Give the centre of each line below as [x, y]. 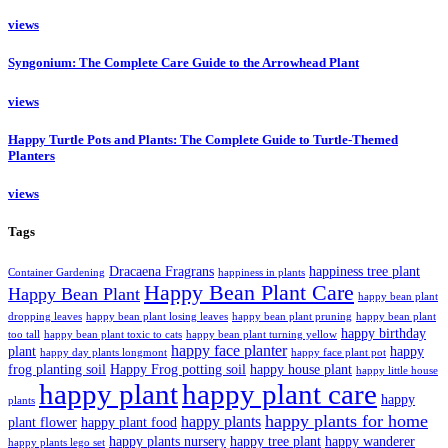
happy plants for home [346, 421]
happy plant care [279, 395]
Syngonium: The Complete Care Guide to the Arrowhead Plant [183, 63]
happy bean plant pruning [292, 317]
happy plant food [129, 423]
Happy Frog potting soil [178, 370]
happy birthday [383, 334]
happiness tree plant [364, 272]
